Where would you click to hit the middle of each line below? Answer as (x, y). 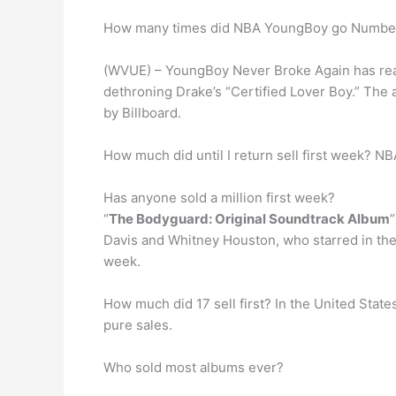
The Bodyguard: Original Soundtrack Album (249, 219)
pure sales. (138, 325)
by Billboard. (142, 113)
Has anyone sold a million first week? (219, 198)
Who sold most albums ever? (194, 367)
